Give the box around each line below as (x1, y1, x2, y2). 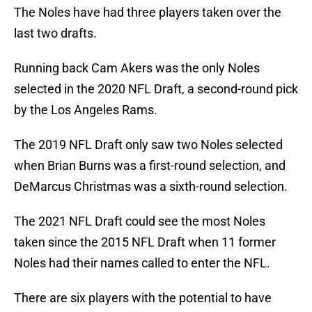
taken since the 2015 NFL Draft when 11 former (14, 235, 276, 250)
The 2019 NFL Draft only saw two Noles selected (14, 137, 283, 153)
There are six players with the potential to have (14, 290, 272, 306)
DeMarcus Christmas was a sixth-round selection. (14, 179, 288, 194)
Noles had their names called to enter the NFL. (14, 256, 270, 271)
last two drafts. (14, 26, 97, 41)
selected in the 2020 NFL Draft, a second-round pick (14, 81, 298, 97)
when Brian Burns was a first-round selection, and (14, 158, 286, 173)
